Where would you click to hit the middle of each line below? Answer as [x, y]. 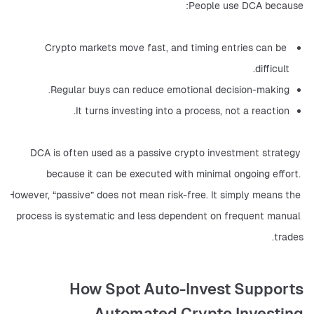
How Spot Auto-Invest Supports [186, 289]
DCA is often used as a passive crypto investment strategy [165, 153]
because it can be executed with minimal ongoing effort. [173, 174]
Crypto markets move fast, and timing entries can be [166, 48]
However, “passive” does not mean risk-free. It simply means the [154, 195]
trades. [289, 237]
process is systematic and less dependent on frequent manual [158, 216]
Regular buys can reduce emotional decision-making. [170, 90]
